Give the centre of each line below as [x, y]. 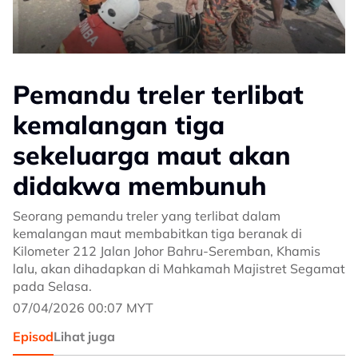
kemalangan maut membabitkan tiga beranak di [157, 233]
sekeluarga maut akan [152, 155]
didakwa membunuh [140, 185]
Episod [33, 336]
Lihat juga [84, 336]
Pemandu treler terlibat [158, 94]
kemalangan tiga [119, 125]
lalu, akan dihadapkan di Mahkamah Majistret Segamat [179, 268]
